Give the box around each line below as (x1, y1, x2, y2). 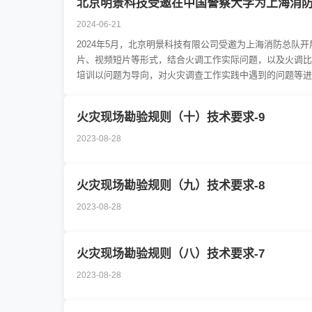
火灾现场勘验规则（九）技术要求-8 (77, 179, 265, 192)
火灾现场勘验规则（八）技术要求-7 (77, 247, 265, 260)
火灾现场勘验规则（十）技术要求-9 (77, 111, 265, 124)
